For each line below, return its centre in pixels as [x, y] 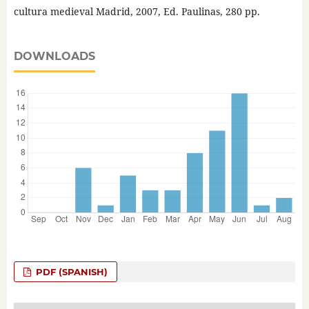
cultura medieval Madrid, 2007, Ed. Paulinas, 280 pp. [137, 12]
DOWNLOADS [54, 57]
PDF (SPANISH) [71, 272]
